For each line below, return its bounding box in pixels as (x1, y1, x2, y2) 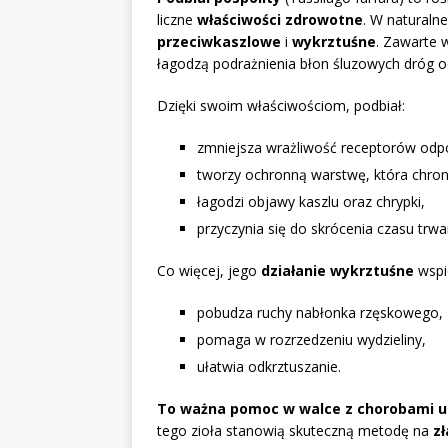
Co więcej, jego (157, 261, 261, 281)
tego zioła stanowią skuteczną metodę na (157, 421, 433, 441)
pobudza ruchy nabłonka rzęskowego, (197, 303, 443, 323)
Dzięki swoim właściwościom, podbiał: (157, 96, 405, 116)
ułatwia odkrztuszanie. (197, 357, 341, 377)
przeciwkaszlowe (157, 32, 281, 52)
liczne (157, 10, 197, 30)
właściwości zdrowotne (197, 10, 363, 30)
